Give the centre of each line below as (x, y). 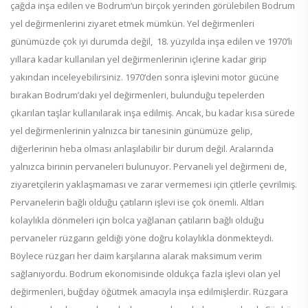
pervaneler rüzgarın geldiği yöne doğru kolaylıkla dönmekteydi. (142, 238)
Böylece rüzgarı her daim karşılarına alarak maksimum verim (136, 256)
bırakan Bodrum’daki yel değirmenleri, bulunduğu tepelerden (137, 95)
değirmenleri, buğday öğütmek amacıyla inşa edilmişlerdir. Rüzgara (149, 292)
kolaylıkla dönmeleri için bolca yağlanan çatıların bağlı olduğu (137, 220)
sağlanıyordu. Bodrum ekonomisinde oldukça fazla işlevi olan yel (145, 274)
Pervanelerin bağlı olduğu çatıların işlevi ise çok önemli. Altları (137, 202)
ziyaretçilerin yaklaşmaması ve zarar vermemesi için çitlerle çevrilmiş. (154, 185)
